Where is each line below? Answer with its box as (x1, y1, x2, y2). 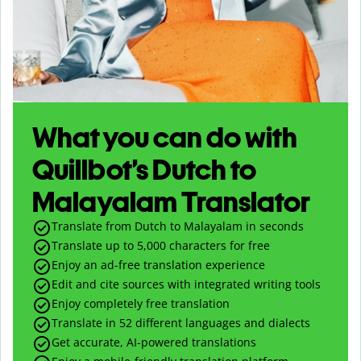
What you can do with (32, 119, 297, 155)
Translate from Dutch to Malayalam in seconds (52, 218, 304, 234)
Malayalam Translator (32, 184, 310, 219)
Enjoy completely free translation (52, 295, 230, 311)
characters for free (166, 237, 270, 253)
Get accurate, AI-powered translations (52, 334, 256, 350)
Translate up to (52, 237, 137, 253)
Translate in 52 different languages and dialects (52, 314, 310, 330)
